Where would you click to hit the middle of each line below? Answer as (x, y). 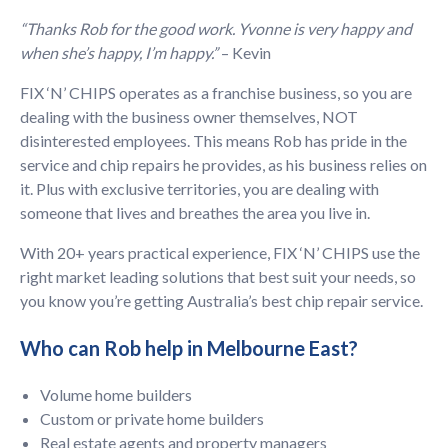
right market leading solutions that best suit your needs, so (218, 276)
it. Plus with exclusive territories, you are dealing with (199, 188)
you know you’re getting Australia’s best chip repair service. (221, 300)
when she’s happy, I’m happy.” (119, 52)
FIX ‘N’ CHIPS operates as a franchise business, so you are (216, 92)
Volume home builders (116, 394)
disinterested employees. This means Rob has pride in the (213, 140)
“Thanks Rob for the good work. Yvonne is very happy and (216, 28)
